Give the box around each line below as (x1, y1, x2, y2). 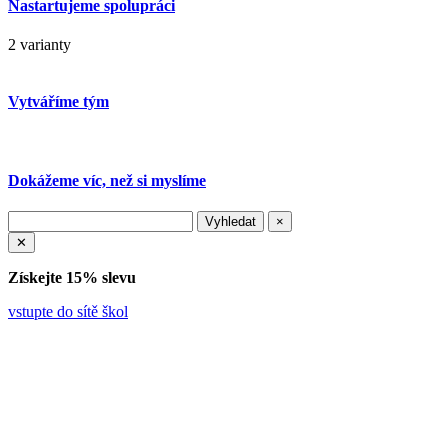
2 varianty (8, 35, 71, 53)
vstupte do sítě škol (8, 302, 128, 320)
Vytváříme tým (8, 93, 109, 111)
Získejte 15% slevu (8, 268, 136, 286)
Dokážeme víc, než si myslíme (8, 171, 206, 189)
